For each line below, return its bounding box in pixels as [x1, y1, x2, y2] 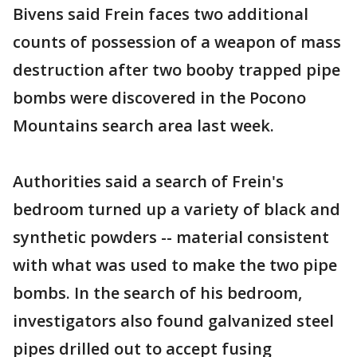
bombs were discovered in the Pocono [13, 87, 306, 108]
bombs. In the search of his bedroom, [13, 282, 302, 304]
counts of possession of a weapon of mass [13, 31, 341, 53]
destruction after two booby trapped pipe [13, 59, 340, 80]
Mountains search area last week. [13, 115, 274, 136]
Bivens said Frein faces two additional [13, 3, 308, 25]
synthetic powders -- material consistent [13, 226, 329, 248]
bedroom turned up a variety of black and [13, 198, 340, 220]
